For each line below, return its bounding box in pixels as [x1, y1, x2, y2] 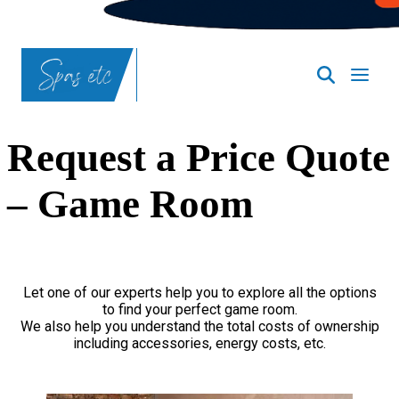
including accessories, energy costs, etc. [73, 334, 326, 352]
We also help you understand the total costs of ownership [20, 317, 379, 335]
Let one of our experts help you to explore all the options [22, 283, 377, 301]
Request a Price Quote [7, 135, 390, 181]
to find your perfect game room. [102, 300, 297, 318]
